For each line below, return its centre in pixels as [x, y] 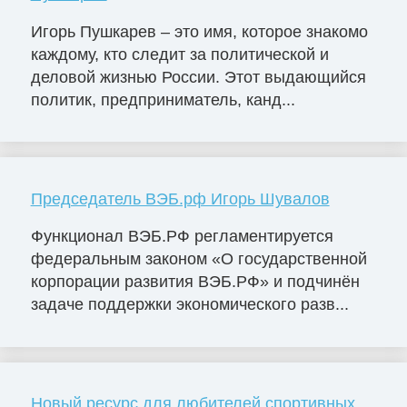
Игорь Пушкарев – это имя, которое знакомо [199, 31]
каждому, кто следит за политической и [179, 54]
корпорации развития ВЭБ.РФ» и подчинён [195, 282]
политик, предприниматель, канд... [163, 99]
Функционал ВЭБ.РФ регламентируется [182, 237]
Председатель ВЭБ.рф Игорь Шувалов [180, 199]
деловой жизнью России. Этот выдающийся [198, 77]
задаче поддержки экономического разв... [189, 305]
